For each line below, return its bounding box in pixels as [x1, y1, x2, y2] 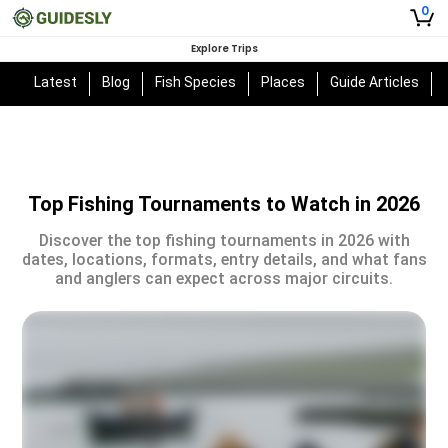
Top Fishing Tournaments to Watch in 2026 [28, 192, 420, 216]
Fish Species [155, 74, 237, 90]
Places [261, 74, 306, 90]
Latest [34, 74, 78, 90]
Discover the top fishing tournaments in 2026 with [38, 231, 410, 250]
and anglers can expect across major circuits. [55, 269, 393, 288]
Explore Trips [190, 41, 258, 56]
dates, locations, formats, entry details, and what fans [21, 250, 427, 269]
